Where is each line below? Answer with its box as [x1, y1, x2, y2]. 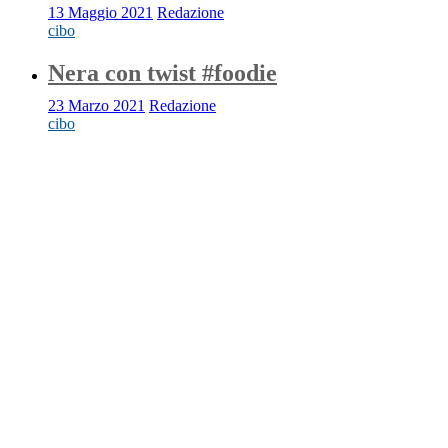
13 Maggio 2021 [48, 4, 153, 21]
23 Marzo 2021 [48, 97, 145, 114]
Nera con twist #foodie [48, 60, 277, 86]
